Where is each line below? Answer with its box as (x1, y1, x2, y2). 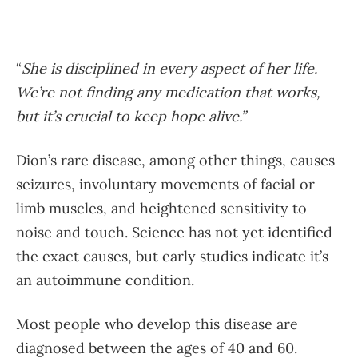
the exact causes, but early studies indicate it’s (16, 247, 328, 265)
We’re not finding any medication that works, (16, 83, 320, 101)
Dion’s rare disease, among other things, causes (16, 151, 335, 169)
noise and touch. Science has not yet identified (16, 223, 332, 241)
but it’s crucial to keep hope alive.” (16, 107, 245, 125)
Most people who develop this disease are (16, 315, 298, 333)
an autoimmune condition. (16, 271, 194, 289)
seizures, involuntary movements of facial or (16, 175, 315, 193)
